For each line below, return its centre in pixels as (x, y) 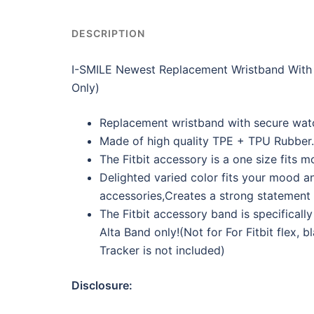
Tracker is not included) (162, 251)
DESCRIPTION (108, 34)
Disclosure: (102, 286)
